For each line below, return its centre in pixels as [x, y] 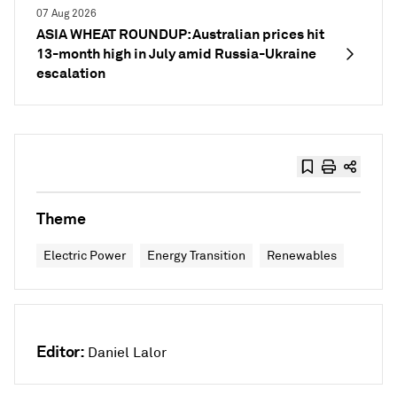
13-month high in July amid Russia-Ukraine [176, 53]
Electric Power [85, 255]
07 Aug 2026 [66, 13]
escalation [71, 73]
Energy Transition [196, 255]
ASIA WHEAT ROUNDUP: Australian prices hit [180, 34]
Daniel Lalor [128, 352]
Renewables [302, 255]
